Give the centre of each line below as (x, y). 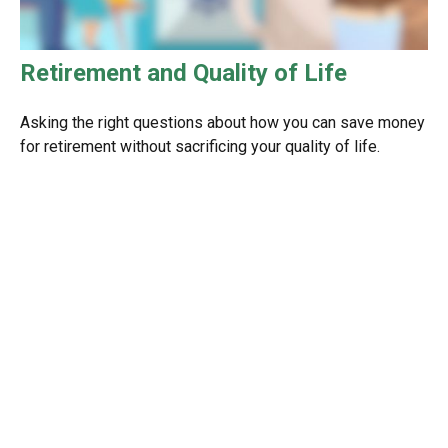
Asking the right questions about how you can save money (222, 122)
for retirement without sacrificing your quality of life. (200, 146)
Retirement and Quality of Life (183, 72)
